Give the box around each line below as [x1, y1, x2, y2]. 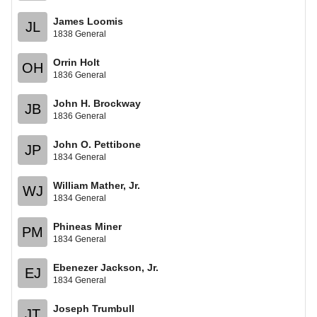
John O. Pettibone [53, 138, 141, 150]
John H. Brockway [53, 97, 141, 109]
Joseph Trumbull [53, 302, 134, 314]
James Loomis [53, 15, 123, 27]
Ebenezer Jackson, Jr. [53, 261, 158, 273]
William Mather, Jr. [53, 179, 140, 191]
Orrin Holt [53, 56, 100, 68]
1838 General [53, 28, 106, 39]
